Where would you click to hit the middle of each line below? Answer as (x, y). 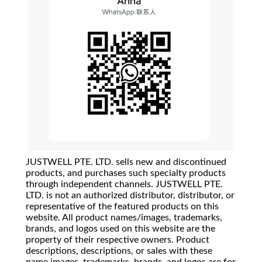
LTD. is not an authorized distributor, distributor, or (130, 196)
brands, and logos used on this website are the (120, 229)
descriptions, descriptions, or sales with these (119, 251)
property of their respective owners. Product (118, 240)
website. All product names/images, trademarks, (124, 218)
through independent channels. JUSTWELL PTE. (124, 185)
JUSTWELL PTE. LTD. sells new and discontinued (126, 162)
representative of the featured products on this (122, 207)
